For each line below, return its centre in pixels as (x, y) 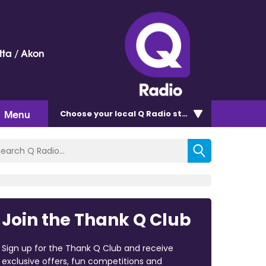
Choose (77, 113)
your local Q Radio (132, 113)
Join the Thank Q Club (96, 220)
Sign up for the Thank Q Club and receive (87, 248)
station (188, 113)
